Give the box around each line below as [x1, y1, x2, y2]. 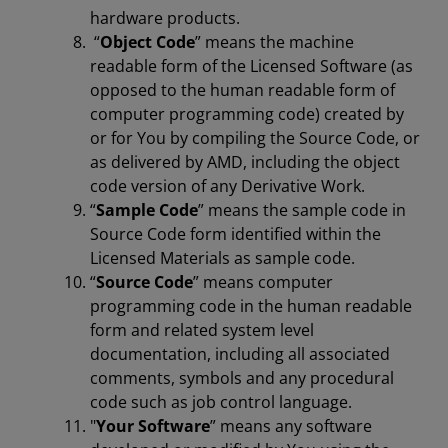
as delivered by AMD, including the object [90, 151, 400, 173]
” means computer [193, 271, 333, 293]
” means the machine [195, 31, 354, 53]
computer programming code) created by [90, 103, 404, 125]
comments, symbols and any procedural [90, 367, 394, 389]
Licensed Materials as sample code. [90, 247, 359, 269]
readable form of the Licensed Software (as [90, 55, 413, 77]
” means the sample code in [198, 199, 406, 221]
